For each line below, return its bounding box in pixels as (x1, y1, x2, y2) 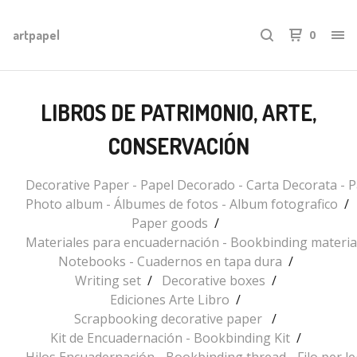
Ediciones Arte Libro (110, 291, 229, 308)
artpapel (13, 26, 60, 43)
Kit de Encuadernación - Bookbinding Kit (49, 329, 290, 347)
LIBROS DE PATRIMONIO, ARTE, (41, 98, 316, 127)
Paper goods (131, 214, 208, 232)
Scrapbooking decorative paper (74, 310, 265, 328)
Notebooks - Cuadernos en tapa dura (57, 253, 282, 270)
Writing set (74, 272, 141, 289)
